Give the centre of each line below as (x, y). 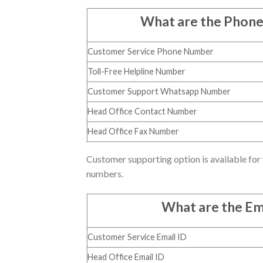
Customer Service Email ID (137, 237)
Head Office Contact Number (142, 112)
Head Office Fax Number (133, 131)
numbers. (105, 174)
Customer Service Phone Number (151, 52)
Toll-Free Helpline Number (136, 72)
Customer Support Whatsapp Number (159, 92)
